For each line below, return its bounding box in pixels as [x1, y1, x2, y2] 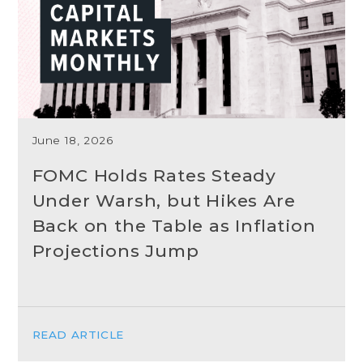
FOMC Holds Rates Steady [32, 164, 276, 186]
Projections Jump [32, 240, 199, 261]
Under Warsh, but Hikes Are [32, 190, 296, 211]
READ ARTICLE [32, 327, 124, 341]
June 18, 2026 [32, 134, 113, 147]
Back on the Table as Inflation [32, 215, 316, 236]
